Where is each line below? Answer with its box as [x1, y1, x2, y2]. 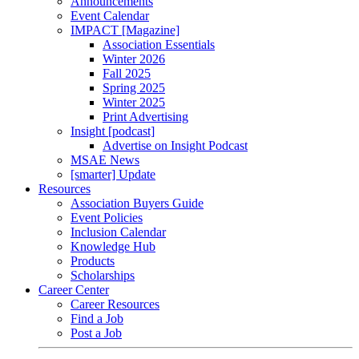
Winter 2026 [103, 52, 165, 66]
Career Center [38, 283, 109, 296]
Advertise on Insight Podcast [103, 139, 248, 152]
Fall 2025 [103, 67, 151, 80]
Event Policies [71, 211, 143, 224]
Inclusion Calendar [71, 225, 166, 239]
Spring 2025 [103, 81, 165, 95]
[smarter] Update [71, 167, 155, 181]
